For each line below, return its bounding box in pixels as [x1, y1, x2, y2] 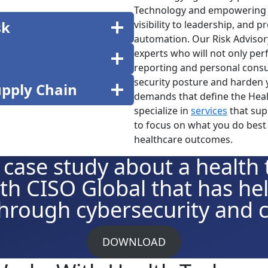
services [191, 104, 227, 117]
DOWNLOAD [102, 234, 166, 249]
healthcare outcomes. [134, 133, 233, 146]
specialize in [134, 104, 191, 117]
